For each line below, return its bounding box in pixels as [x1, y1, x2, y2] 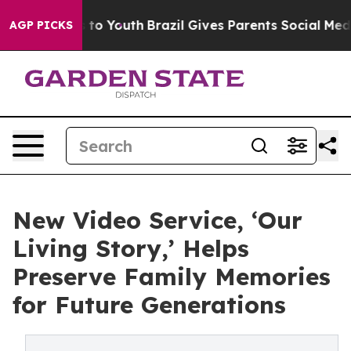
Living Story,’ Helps [13, 233, 249, 263]
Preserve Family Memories [13, 262, 331, 291]
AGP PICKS [9, 18, 73, 32]
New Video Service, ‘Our [13, 205, 302, 235]
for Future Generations [13, 290, 286, 320]
